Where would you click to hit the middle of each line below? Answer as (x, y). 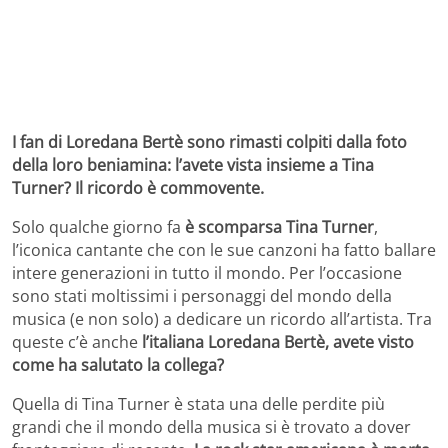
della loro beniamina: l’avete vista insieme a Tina (193, 164)
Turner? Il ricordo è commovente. (138, 187)
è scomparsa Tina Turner (277, 226)
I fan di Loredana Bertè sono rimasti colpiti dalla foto (209, 141)
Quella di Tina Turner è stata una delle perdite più (198, 403)
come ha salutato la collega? (118, 364)
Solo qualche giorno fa (96, 226)
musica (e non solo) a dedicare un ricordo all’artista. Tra (222, 318)
